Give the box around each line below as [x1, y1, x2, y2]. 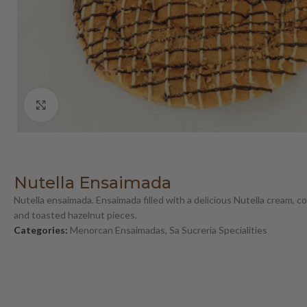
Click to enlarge [58, 99, 124, 110]
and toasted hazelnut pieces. [14, 209, 137, 221]
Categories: [14, 224, 68, 236]
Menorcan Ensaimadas [70, 224, 165, 236]
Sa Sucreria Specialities [169, 224, 267, 236]
